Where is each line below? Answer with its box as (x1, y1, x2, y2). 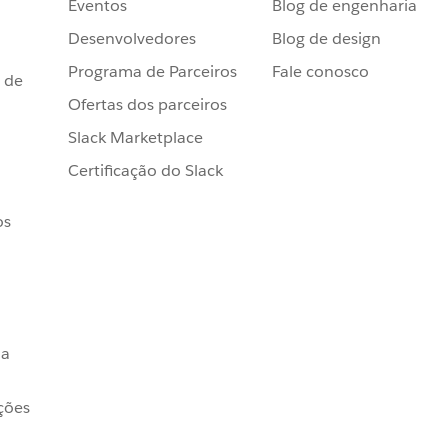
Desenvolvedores (68, 27, 196, 49)
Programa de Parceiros (68, 60, 237, 82)
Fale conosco (272, 60, 369, 82)
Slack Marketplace (68, 126, 203, 148)
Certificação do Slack (68, 159, 223, 181)
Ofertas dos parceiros (68, 93, 227, 115)
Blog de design (272, 27, 381, 49)
